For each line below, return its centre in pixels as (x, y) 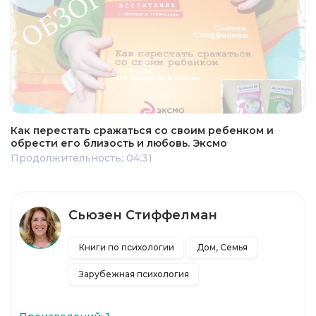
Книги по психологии (126, 247)
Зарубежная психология (134, 274)
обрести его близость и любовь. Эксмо (119, 143)
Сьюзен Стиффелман (143, 215)
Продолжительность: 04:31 (81, 158)
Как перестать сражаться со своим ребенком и (142, 130)
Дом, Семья (222, 247)
